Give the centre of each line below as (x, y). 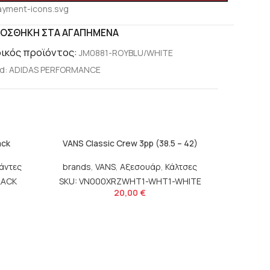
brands (77, 167)
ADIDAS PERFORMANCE (55, 70)
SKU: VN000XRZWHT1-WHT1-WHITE (130, 181)
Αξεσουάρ (140, 167)
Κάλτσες (181, 167)
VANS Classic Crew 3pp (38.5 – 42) (130, 143)
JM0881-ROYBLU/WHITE (126, 53)
